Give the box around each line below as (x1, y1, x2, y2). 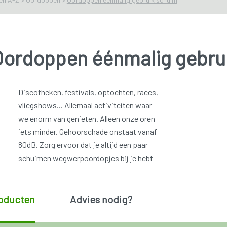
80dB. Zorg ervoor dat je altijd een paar (18, 139, 148, 149)
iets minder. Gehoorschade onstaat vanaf (18, 126, 157, 136)
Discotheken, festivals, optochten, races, (18, 87, 158, 97)
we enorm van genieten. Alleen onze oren (18, 113, 155, 123)
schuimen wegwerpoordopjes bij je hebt (18, 153, 153, 163)
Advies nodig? (69, 193, 132, 205)
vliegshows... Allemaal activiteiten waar (18, 100, 152, 110)
